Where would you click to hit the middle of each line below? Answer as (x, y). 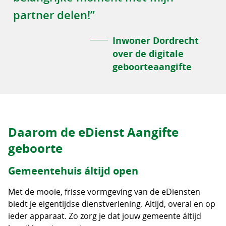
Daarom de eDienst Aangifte (93, 132)
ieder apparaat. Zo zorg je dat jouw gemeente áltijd (105, 216)
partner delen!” (54, 15)
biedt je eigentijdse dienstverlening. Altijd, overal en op (112, 204)
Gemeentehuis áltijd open (73, 171)
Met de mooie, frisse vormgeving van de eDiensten (104, 191)
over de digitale (148, 53)
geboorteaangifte (152, 67)
